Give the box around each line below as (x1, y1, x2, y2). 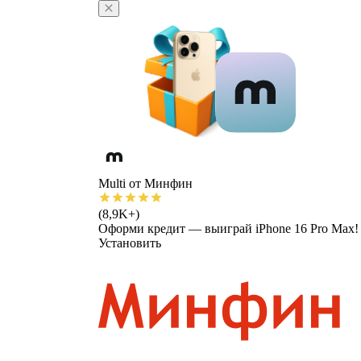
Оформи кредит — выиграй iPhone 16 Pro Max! (98, 222, 359, 235)
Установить (98, 236, 161, 250)
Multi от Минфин (98, 176, 193, 190)
